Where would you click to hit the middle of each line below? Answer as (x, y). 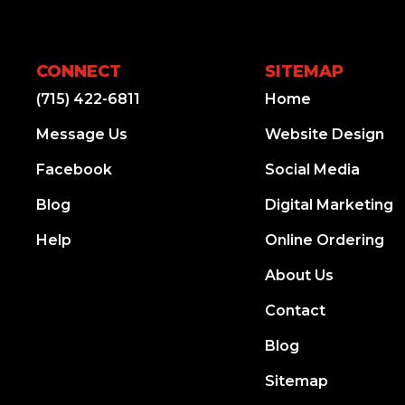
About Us (299, 275)
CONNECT (79, 71)
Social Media (312, 169)
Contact (295, 310)
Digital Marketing (329, 204)
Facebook (74, 169)
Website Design (324, 134)
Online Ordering (324, 240)
